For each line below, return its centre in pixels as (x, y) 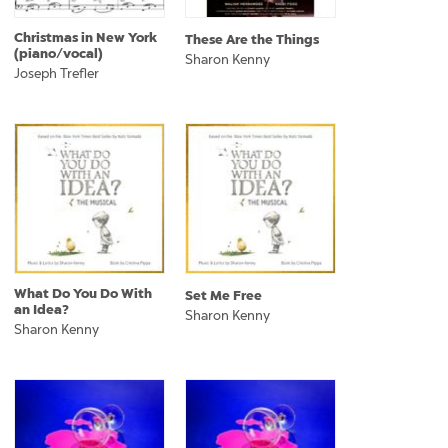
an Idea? (41, 309)
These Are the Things (252, 39)
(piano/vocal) (58, 53)
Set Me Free (223, 295)
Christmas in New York (85, 37)
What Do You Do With (83, 293)
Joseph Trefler (56, 73)
